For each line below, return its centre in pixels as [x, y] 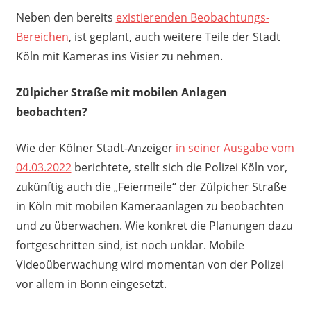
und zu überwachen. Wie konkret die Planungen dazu [154, 225]
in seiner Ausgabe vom [235, 148]
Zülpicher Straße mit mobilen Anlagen [121, 92]
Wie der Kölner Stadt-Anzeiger [95, 148]
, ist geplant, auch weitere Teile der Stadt [174, 36]
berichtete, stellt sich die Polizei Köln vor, [179, 167]
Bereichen [42, 36]
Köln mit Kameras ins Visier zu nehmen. [119, 56]
